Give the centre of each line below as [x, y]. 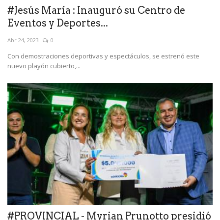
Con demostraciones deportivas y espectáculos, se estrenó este [103, 56]
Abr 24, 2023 [23, 40]
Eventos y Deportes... [58, 23]
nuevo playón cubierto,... [44, 66]
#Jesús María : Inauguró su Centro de [96, 10]
